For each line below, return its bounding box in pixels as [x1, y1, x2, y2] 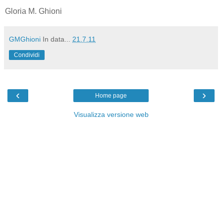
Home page [95, 92, 127, 100]
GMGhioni [9, 35, 41, 44]
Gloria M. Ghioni [5, 7, 62, 16]
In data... [43, 35, 72, 44]
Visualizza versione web [73, 111, 149, 119]
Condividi [14, 52, 40, 59]
